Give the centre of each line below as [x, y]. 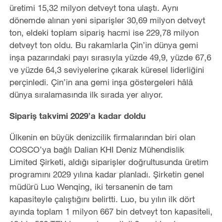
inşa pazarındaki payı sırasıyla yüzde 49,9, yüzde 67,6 [110, 57]
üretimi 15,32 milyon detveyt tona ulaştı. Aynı [94, 7]
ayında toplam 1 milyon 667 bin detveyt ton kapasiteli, [111, 211]
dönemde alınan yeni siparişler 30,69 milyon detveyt [107, 20]
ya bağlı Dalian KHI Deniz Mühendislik [113, 149]
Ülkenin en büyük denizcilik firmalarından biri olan [102, 137]
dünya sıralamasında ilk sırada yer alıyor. [86, 94]
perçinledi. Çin [36, 82]
